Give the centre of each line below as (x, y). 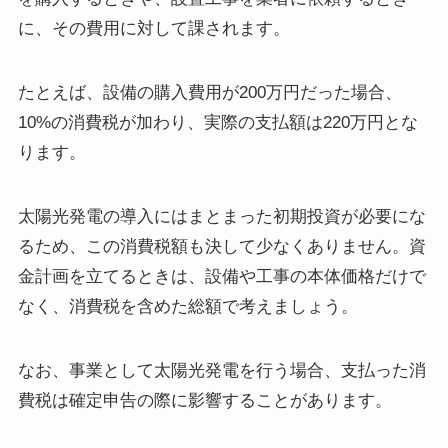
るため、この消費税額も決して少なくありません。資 (221, 247)
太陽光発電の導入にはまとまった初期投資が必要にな (221, 217)
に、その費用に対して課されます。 (153, 28)
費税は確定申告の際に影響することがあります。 (204, 401)
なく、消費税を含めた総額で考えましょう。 (187, 307)
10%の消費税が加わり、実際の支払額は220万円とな (217, 123)
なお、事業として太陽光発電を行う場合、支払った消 (221, 371)
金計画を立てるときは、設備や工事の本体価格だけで (221, 277)
